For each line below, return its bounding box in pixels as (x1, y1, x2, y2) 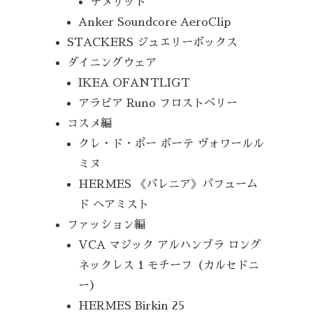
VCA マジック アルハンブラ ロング (78, 238, 262, 251)
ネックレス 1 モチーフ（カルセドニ (78, 259, 260, 271)
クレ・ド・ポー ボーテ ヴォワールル (78, 137, 265, 150)
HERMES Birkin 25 (78, 299, 185, 312)
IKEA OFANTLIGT (78, 76, 191, 89)
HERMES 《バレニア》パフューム (78, 177, 259, 190)
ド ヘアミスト (78, 198, 150, 210)
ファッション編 (67, 218, 146, 231)
